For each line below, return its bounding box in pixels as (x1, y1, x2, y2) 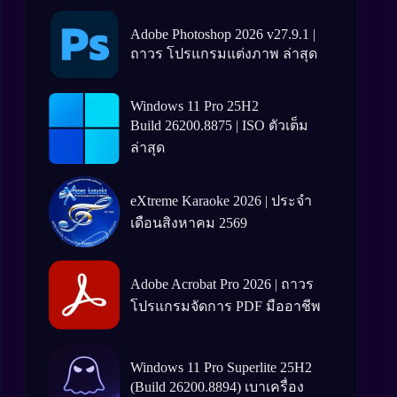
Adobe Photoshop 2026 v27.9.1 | (130, 26, 315, 42)
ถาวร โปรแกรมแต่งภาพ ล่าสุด (130, 45, 317, 61)
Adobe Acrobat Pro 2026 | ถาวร (130, 276, 314, 292)
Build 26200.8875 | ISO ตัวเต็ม (130, 118, 308, 133)
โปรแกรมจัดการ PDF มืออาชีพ (130, 299, 321, 314)
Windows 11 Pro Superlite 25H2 (130, 359, 312, 375)
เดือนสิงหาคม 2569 (130, 215, 247, 230)
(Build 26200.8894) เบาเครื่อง (130, 378, 304, 394)
